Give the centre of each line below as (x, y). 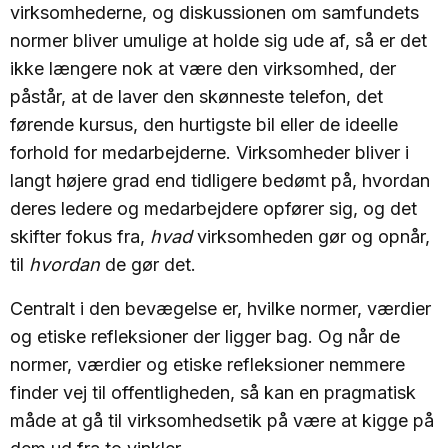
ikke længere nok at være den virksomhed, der (203, 68)
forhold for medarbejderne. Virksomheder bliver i (209, 152)
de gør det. (150, 264)
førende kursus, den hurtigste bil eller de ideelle (204, 124)
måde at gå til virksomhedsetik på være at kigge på (222, 420)
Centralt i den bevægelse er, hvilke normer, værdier (220, 308)
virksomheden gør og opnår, (313, 236)
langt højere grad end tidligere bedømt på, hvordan (220, 180)
